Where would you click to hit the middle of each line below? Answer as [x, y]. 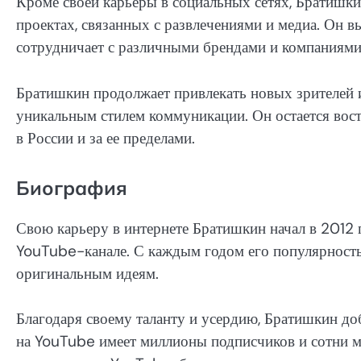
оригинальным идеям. [87, 273]
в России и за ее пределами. [106, 138]
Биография [72, 187]
